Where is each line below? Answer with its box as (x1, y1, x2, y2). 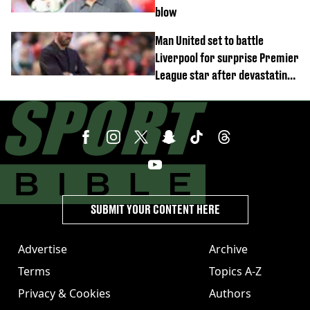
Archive (209, 241, 248, 257)
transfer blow (155, 85, 220, 100)
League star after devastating (155, 68, 293, 82)
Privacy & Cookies (18, 286, 111, 301)
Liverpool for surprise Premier (155, 51, 299, 65)
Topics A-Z (209, 264, 262, 279)
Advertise (18, 241, 67, 257)
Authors (209, 286, 251, 301)
